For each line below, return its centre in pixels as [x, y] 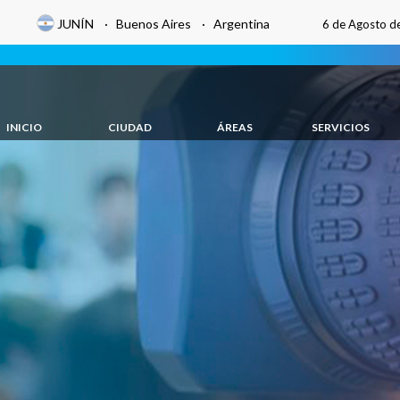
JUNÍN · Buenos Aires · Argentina [163, 24]
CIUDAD [129, 127]
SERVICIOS [340, 127]
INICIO [24, 127]
